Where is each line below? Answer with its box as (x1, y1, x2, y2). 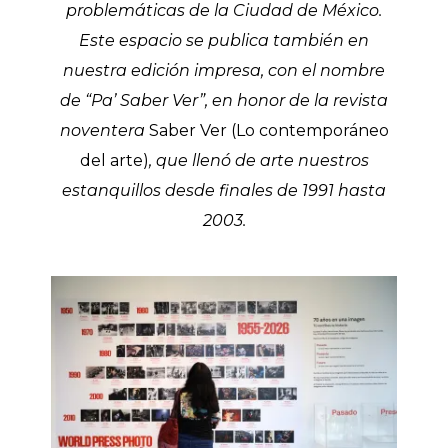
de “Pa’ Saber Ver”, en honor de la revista (60, 90, 388, 110)
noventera (59, 120, 149, 140)
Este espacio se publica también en (79, 30, 369, 50)
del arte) (79, 150, 149, 170)
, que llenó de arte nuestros (148, 150, 369, 170)
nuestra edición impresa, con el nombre (63, 60, 385, 80)
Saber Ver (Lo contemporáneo (148, 120, 389, 140)
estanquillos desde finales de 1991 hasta (62, 180, 386, 200)
